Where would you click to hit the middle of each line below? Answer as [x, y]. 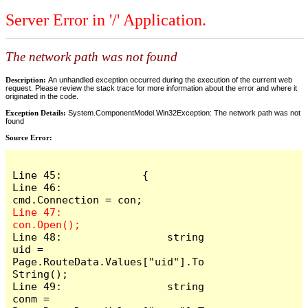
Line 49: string [109, 286]
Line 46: [37, 187]
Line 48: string [109, 236]
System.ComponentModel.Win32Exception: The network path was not [184, 112]
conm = [31, 298]
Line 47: [37, 212]
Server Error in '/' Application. [106, 20]
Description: [27, 79]
